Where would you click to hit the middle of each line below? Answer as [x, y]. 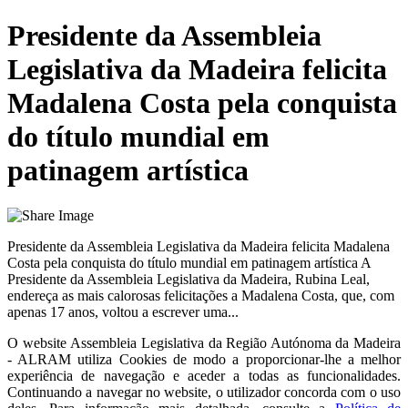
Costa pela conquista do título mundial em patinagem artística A [189, 262]
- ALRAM [40, 359]
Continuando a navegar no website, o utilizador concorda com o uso [204, 392]
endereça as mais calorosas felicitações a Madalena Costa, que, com [201, 295]
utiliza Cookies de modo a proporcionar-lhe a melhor [240, 359]
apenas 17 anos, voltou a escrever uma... [123, 311]
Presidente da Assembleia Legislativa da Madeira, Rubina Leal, [189, 279]
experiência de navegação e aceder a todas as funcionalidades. [204, 375]
